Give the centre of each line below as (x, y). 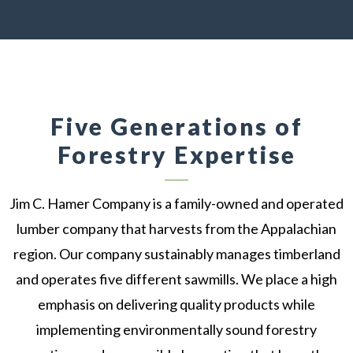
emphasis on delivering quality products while (176, 304)
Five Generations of (176, 126)
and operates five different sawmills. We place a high (176, 279)
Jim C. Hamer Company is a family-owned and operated (176, 203)
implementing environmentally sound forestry (176, 329)
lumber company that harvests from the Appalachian (176, 229)
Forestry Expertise (176, 154)
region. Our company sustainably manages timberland (176, 254)
